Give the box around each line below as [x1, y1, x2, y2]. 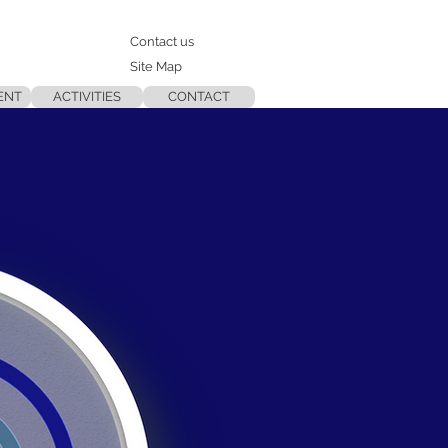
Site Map [130, 59, 182, 74]
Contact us [130, 34, 194, 49]
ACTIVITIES [53, 89, 121, 104]
